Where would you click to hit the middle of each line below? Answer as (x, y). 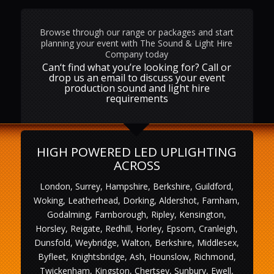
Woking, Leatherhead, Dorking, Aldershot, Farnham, (137, 200)
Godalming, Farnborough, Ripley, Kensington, (137, 214)
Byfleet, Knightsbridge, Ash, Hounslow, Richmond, (137, 256)
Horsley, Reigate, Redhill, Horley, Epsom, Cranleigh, (137, 228)
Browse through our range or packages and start (137, 32)
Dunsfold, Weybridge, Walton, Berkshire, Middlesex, (137, 242)
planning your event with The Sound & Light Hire (137, 43)
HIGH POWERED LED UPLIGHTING (137, 152)
